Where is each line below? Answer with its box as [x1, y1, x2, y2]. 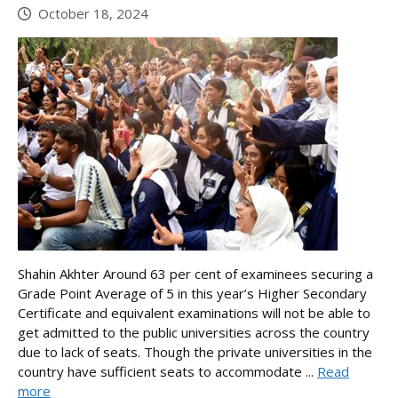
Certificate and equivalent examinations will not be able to [18, 303, 370, 322]
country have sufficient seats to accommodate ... [18, 362, 317, 380]
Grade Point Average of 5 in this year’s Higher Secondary [18, 283, 367, 302]
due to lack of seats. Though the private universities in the [18, 342, 372, 361]
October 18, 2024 [38, 4, 148, 22]
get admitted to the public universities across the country [18, 322, 370, 341]
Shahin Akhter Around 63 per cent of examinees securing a [18, 264, 373, 283]
